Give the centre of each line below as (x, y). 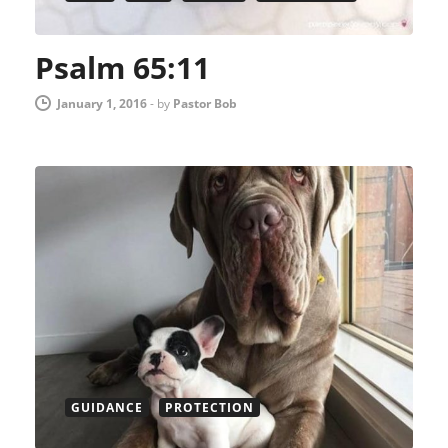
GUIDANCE (107, 407)
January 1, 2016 (102, 104)
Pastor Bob (205, 104)
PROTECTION (209, 407)
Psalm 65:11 (122, 68)
